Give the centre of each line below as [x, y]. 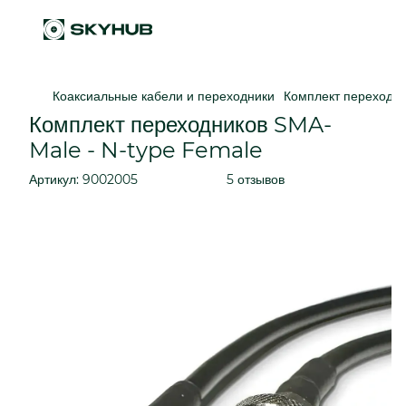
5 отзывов [256, 179]
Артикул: [54, 179]
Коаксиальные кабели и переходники [164, 96]
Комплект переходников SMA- [180, 125]
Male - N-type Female [146, 150]
